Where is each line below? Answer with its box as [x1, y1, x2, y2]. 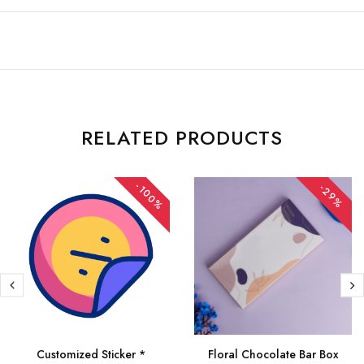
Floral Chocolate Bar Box [207, 345, 339, 362]
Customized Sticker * [37, 345, 145, 362]
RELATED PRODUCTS [81, 123, 283, 152]
